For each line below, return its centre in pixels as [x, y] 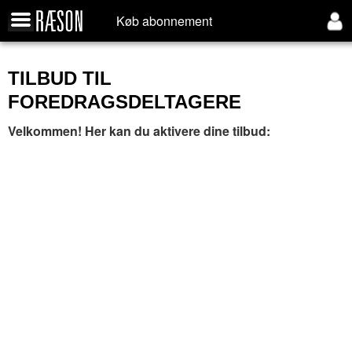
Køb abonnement [164, 21]
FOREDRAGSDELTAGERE [125, 102]
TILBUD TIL [60, 78]
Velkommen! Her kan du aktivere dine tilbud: [139, 131]
